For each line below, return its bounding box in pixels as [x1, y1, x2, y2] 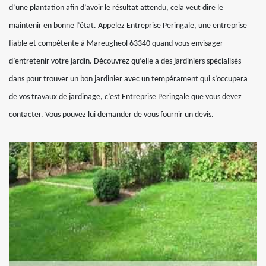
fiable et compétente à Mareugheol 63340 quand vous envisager [9, 39, 223, 48]
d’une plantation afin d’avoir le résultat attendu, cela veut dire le [9, 4, 223, 12]
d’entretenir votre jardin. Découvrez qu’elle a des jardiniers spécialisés [9, 57, 241, 66]
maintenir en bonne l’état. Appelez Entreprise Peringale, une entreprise [9, 21, 247, 30]
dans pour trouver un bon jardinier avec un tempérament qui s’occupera [9, 75, 248, 84]
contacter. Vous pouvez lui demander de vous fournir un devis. [9, 110, 214, 119]
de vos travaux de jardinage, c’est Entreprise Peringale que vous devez [9, 93, 242, 102]
